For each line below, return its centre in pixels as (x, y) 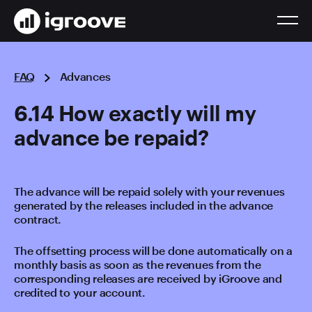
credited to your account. (80, 292)
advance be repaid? (111, 138)
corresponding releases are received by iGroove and (148, 278)
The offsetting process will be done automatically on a (154, 250)
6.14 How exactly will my (135, 113)
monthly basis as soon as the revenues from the (138, 264)
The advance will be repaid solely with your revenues (149, 191)
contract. (38, 219)
